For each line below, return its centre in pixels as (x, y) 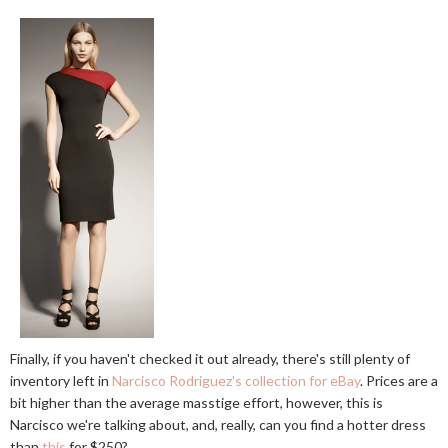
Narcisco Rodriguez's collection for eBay (236, 380)
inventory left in (61, 380)
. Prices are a (399, 380)
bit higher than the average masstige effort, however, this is (196, 402)
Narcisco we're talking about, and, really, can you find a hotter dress (218, 424)
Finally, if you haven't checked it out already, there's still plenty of (210, 358)
